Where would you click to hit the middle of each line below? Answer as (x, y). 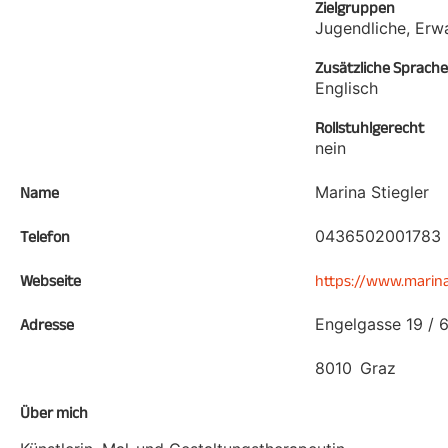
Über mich (54, 412)
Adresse (47, 324)
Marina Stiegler (372, 192)
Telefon (45, 236)
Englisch (346, 88)
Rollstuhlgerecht (369, 127)
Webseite (50, 280)
